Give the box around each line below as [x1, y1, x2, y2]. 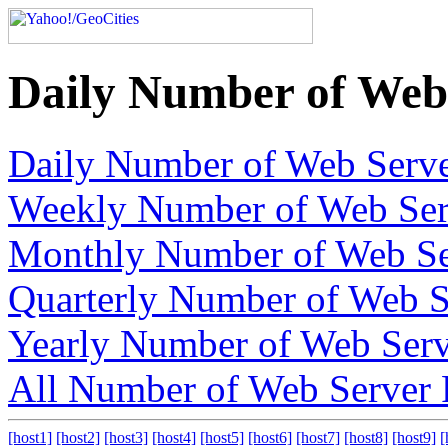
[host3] [104, 428, 148, 446]
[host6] [248, 428, 292, 446]
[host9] [392, 428, 436, 446]
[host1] [8, 428, 52, 446]
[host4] [152, 428, 196, 446]
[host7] [296, 428, 340, 446]
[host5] [200, 428, 244, 446]
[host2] [56, 428, 100, 446]
